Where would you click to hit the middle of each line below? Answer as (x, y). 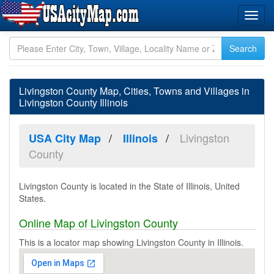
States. (32, 198)
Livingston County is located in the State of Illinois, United (129, 186)
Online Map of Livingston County (98, 223)
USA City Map (65, 138)
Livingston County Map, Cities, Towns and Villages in (134, 91)
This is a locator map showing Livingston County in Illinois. (131, 242)
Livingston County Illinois (73, 102)
